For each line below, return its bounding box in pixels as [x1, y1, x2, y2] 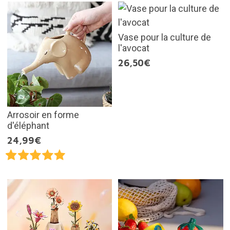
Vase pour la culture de [118, 32, 211, 43]
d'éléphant [7, 120, 49, 131]
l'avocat [118, 43, 149, 54]
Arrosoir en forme [7, 109, 79, 120]
